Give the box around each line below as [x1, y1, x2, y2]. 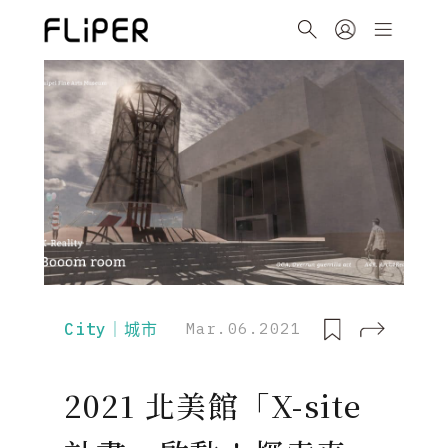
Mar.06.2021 [185, 319, 302, 338]
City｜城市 [64, 319, 158, 339]
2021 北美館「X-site [64, 383, 362, 427]
